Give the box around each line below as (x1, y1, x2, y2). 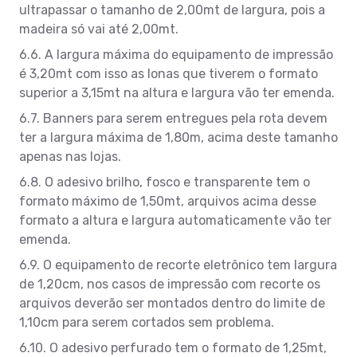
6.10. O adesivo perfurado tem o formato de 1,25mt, (19, 339, 327, 355)
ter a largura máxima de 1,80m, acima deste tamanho (19, 129, 338, 145)
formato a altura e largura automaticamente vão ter (19, 212, 331, 228)
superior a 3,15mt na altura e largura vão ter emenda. (19, 84, 335, 100)
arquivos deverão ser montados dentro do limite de (19, 295, 325, 311)
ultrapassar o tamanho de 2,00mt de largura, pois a (19, 2, 325, 18)
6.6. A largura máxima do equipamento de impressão (19, 46, 333, 62)
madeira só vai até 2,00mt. (19, 21, 178, 37)
